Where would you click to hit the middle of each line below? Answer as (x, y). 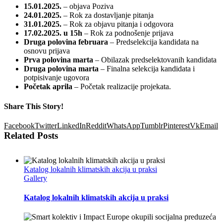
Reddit (96, 125)
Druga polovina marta (61, 69)
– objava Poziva (87, 6)
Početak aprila (48, 87)
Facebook (19, 125)
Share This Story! (34, 106)
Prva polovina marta (58, 60)
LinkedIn (71, 125)
